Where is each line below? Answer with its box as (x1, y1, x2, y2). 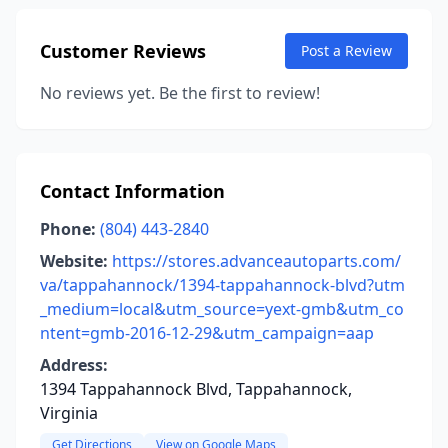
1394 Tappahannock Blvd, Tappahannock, (40, 378, 352, 400)
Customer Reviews (40, 39, 206, 63)
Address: (40, 354, 108, 376)
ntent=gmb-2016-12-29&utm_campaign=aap (40, 322, 374, 344)
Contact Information (40, 179, 225, 203)
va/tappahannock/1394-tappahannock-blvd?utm (40, 274, 405, 296)
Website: (40, 250, 108, 272)
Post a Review (301, 41, 392, 60)
